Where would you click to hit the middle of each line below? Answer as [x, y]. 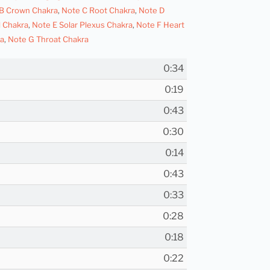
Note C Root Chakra [98, 11]
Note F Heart [160, 25]
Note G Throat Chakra [48, 39]
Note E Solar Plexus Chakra [82, 25]
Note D [152, 11]
